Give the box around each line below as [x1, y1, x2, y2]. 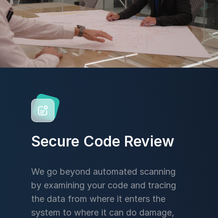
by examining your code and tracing [31, 180, 176, 190]
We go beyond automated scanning [31, 166, 176, 177]
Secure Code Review [31, 132, 174, 150]
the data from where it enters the [31, 194, 165, 204]
